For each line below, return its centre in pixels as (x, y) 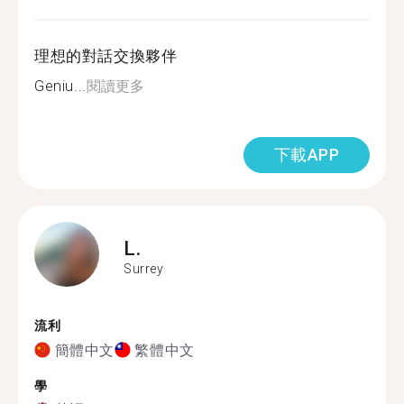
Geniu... (60, 86)
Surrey (144, 268)
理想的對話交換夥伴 (106, 56)
